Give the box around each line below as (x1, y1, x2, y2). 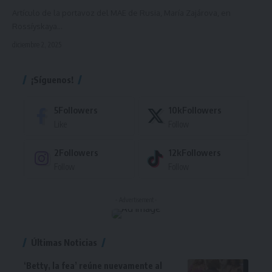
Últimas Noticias (31, 236, 97, 248)
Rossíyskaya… (12, 21, 63, 31)
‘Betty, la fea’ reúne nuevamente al (24, 260, 162, 271)
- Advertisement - (115, 195, 157, 203)
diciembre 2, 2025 (12, 39, 61, 49)
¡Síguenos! (31, 73, 73, 85)
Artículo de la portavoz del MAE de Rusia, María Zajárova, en (12, 7, 231, 18)
